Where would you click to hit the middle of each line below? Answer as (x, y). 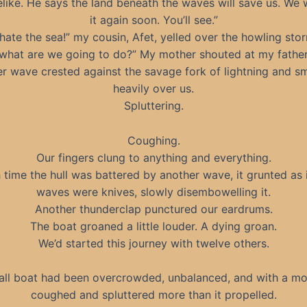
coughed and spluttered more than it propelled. (153, 295)
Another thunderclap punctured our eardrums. (153, 209)
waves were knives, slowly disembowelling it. (153, 192)
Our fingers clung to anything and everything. (153, 157)
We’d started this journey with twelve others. (153, 243)
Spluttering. (153, 105)
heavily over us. (153, 88)
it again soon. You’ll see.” (153, 20)
